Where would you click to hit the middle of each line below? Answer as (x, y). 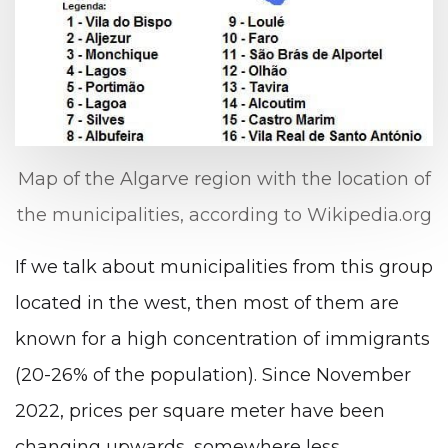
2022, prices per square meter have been (200, 411)
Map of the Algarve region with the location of (224, 179)
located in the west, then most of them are (207, 303)
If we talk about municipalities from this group (224, 267)
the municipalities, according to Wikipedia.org (224, 215)
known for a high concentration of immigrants (222, 339)
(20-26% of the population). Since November (213, 375)
